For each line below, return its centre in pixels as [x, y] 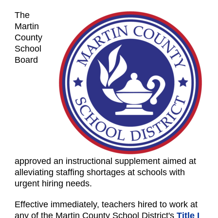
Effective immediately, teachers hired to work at [106, 204]
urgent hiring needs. [53, 183]
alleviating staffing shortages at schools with [100, 172]
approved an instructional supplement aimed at [105, 161]
